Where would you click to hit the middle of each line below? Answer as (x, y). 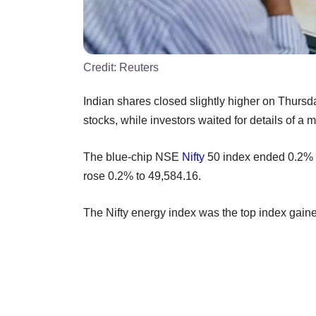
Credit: (101, 67)
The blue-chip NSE (133, 157)
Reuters (139, 67)
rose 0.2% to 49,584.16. (142, 176)
